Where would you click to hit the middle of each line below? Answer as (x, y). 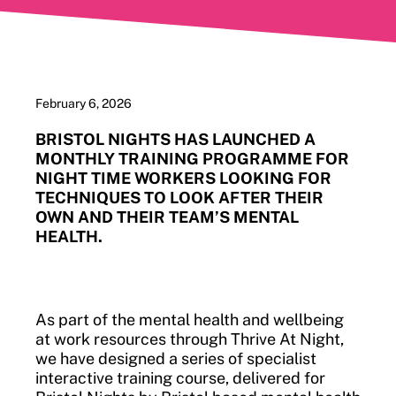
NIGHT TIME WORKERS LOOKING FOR (183, 178)
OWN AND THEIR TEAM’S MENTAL (167, 217)
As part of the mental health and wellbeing (190, 319)
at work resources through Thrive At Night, (190, 339)
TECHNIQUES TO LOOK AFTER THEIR (179, 197)
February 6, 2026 (84, 103)
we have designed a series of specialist (176, 358)
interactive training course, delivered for (180, 377)
